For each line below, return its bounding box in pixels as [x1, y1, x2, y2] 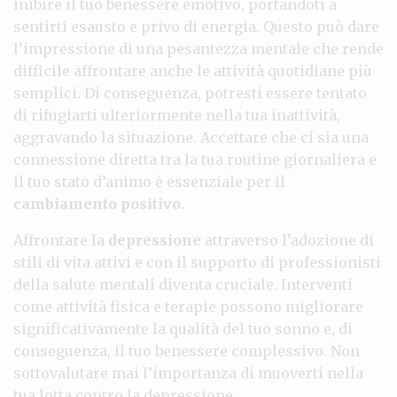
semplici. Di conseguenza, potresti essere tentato [13, 83, 367, 102]
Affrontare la [13, 230, 108, 249]
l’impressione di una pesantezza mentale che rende [13, 39, 384, 58]
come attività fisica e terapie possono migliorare [13, 297, 363, 315]
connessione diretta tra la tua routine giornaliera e [13, 150, 377, 168]
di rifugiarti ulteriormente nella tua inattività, [13, 105, 340, 124]
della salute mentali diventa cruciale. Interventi [13, 275, 353, 293]
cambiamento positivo [13, 194, 181, 213]
